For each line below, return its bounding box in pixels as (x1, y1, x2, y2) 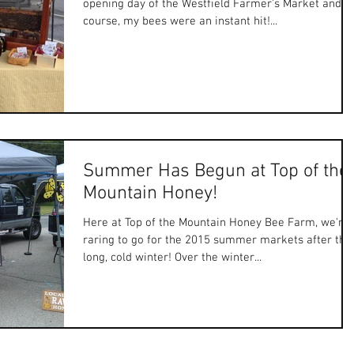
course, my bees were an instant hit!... (83, 14, 277, 28)
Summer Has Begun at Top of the (83, 160, 348, 183)
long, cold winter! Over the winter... (83, 250, 262, 265)
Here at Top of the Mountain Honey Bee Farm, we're (83, 216, 349, 231)
